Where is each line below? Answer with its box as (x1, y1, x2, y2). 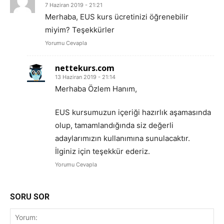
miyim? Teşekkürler (45, 25, 114, 35)
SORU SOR (10, 192, 49, 202)
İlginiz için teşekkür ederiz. (55, 146, 150, 156)
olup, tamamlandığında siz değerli (55, 120, 173, 130)
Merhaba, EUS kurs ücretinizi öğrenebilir (45, 12, 188, 22)
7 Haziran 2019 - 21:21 (45, 1, 102, 9)
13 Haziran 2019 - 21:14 (55, 73, 115, 81)
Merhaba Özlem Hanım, (55, 84, 137, 94)
